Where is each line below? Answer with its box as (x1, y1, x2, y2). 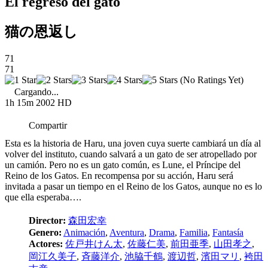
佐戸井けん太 (65, 239, 123, 249)
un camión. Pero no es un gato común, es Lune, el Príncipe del (5, 160, 240, 170)
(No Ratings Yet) (178, 75, 243, 85)
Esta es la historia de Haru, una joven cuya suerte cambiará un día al (5, 138, 261, 148)
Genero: (29, 227, 62, 237)
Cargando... (14, 87, 59, 97)
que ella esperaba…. (5, 192, 81, 202)
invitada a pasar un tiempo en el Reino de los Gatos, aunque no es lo (5, 181, 262, 191)
